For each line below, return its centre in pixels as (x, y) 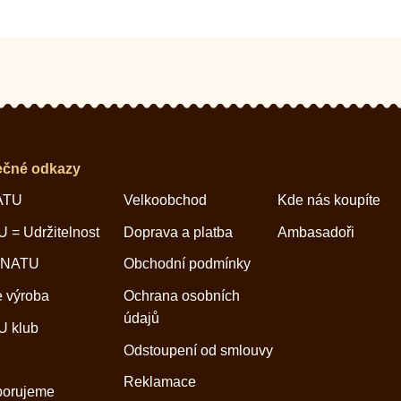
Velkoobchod (165, 200)
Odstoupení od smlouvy (198, 350)
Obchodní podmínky (187, 264)
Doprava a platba (178, 232)
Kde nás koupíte (329, 200)
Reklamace (159, 382)
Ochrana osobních (181, 296)
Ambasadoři (316, 232)
